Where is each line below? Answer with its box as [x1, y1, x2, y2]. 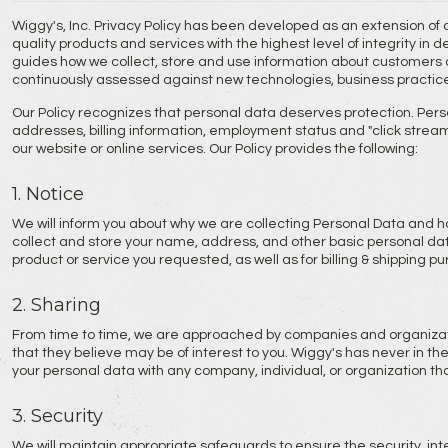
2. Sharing [11, 294, 101, 316]
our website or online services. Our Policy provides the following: [11, 142, 418, 156]
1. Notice [11, 183, 84, 205]
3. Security [11, 405, 103, 427]
